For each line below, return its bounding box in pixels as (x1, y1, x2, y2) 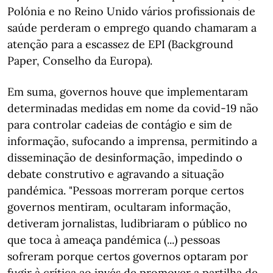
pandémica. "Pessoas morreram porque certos (7, 183, 244, 197)
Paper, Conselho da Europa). (7, 54, 152, 68)
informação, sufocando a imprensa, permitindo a (7, 134, 257, 148)
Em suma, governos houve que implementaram (7, 85, 248, 99)
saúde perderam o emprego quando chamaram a (7, 21, 257, 35)
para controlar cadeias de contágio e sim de (7, 118, 232, 132)
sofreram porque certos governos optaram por (7, 249, 248, 263)
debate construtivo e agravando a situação (7, 167, 224, 181)
